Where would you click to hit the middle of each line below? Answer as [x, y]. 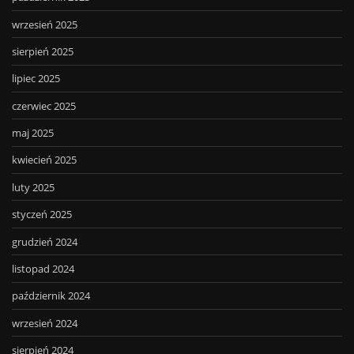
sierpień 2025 [43, 51]
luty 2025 [33, 187]
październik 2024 [51, 296]
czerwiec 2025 [44, 105]
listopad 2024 [43, 268]
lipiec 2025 [36, 79]
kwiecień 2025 [44, 160]
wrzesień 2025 [45, 24]
